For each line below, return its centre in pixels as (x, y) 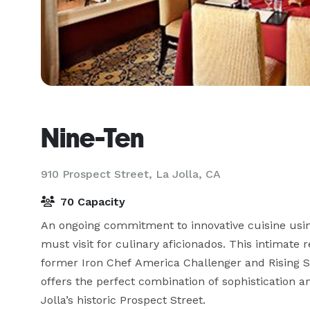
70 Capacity (91, 202)
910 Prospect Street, (98, 174)
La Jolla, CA (188, 174)
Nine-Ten (92, 138)
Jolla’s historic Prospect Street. (123, 300)
